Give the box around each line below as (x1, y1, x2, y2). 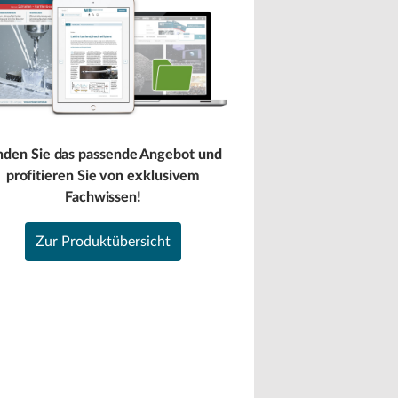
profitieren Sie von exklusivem (5, 169, 201, 184)
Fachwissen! (64, 190, 142, 205)
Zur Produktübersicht (36, 235, 171, 250)
